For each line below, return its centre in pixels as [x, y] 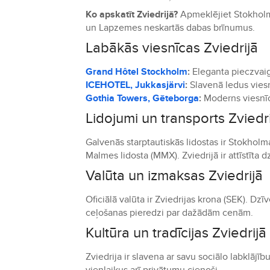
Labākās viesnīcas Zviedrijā [172, 48]
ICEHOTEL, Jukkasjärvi [135, 85]
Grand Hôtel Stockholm [137, 72]
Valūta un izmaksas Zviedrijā [174, 176]
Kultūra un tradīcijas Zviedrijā [176, 233]
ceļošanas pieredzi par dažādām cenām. [169, 213]
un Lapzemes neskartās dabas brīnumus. [170, 28]
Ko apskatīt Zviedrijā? [132, 14]
